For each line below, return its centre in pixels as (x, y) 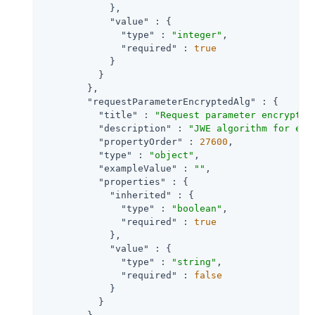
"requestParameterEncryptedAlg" (172, 101)
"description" (135, 128)
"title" (118, 115)
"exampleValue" (138, 168)
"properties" (132, 181)
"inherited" (141, 195)
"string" (194, 262)
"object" (172, 155)
